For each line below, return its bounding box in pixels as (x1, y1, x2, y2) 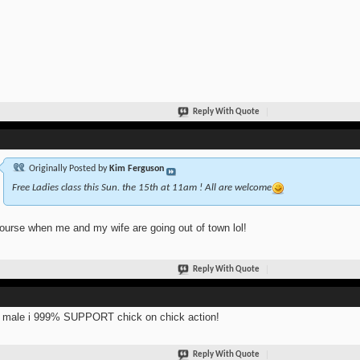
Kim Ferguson (108, 163, 164, 174)
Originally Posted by (26, 163, 109, 174)
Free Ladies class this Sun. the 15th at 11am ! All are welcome (11, 182, 272, 193)
